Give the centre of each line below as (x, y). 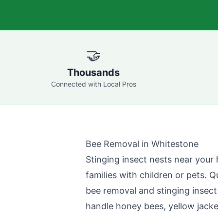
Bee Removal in (118, 144)
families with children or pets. (147, 175)
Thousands (93, 73)
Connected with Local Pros (93, 84)
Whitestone (175, 144)
